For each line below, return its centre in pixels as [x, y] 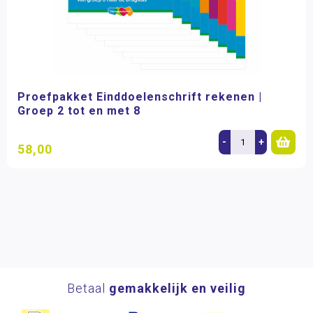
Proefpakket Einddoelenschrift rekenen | [140, 96]
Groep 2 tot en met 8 [79, 110]
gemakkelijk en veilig [177, 288]
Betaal [88, 288]
